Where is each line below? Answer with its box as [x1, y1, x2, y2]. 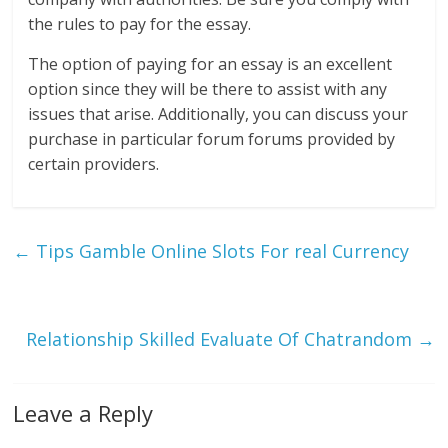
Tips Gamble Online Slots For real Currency [31, 239, 410, 264]
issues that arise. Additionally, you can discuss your [28, 103, 409, 126]
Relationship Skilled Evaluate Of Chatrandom [25, 327, 417, 352]
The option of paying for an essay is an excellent [28, 53, 393, 76]
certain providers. [28, 153, 160, 176]
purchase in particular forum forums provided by [28, 128, 396, 151]
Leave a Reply [13, 398, 154, 429]
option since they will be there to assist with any [28, 78, 388, 101]
